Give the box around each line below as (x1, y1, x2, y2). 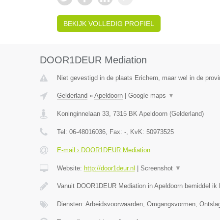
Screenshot (140, 165, 175, 172)
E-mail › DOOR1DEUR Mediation (56, 146, 150, 154)
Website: (56, 165, 84, 172)
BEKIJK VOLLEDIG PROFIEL (63, 20, 154, 27)
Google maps (128, 92, 168, 99)
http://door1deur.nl (83, 165, 135, 172)
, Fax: (105, 128, 124, 136)
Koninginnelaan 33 (56, 110, 109, 117)
